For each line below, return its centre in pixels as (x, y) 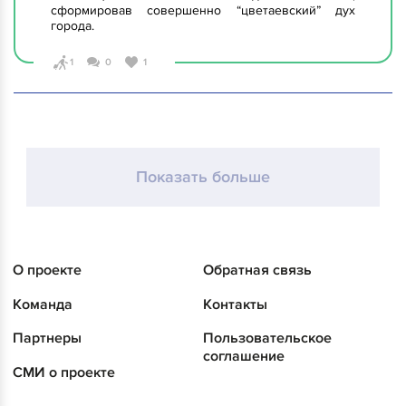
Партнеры (47, 338)
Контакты (235, 304)
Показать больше (203, 178)
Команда (43, 304)
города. (72, 26)
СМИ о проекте (64, 372)
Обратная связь (257, 271)
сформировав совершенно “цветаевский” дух (203, 11)
